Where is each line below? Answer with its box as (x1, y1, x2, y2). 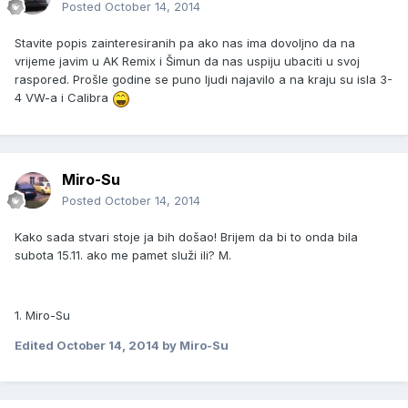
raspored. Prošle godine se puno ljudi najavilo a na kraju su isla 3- (15, 72, 393, 87)
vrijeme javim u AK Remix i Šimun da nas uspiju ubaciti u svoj (15, 54, 360, 69)
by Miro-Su (159, 338, 229, 353)
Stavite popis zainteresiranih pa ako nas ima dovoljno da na (15, 36, 355, 51)
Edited (15, 338, 56, 353)
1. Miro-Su (15, 308, 70, 323)
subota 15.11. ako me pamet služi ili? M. (15, 248, 231, 263)
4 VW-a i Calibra (15, 90, 112, 106)
